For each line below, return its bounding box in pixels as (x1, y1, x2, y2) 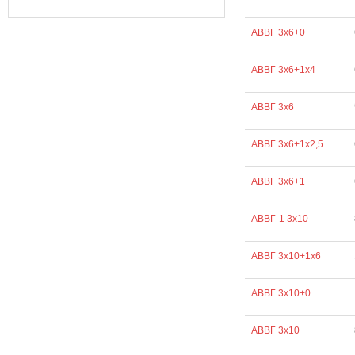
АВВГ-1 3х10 (250, 213, 308, 224)
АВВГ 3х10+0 (250, 288, 311, 299)
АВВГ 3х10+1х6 (250, 250, 321, 261)
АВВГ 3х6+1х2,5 (250, 139, 323, 150)
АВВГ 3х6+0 (250, 27, 305, 38)
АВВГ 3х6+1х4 (250, 64, 315, 75)
